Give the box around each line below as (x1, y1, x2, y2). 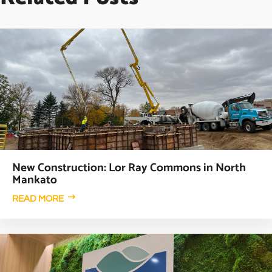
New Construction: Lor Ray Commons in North (12, 158, 246, 178)
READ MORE (12, 194, 64, 204)
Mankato (12, 171, 57, 190)
